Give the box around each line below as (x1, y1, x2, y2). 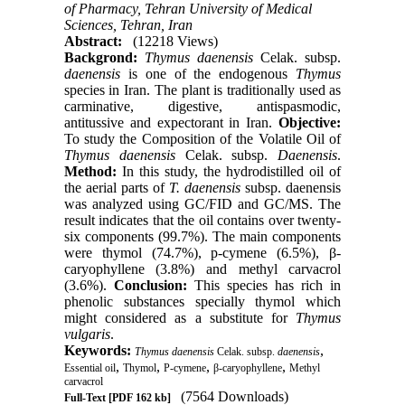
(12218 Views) (132, 33, 218, 50)
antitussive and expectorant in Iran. (63, 115, 279, 131)
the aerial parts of (63, 180, 170, 196)
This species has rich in (193, 278, 342, 294)
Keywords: (63, 343, 135, 359)
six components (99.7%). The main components (63, 229, 342, 245)
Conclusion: (113, 278, 194, 294)
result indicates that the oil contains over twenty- (63, 212, 342, 229)
